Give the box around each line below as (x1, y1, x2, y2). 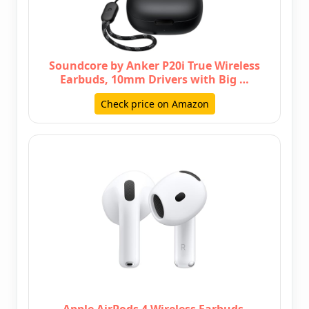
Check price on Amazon (100, 97, 209, 111)
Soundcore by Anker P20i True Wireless (49, 58, 260, 74)
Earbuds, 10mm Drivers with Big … (60, 72, 249, 88)
